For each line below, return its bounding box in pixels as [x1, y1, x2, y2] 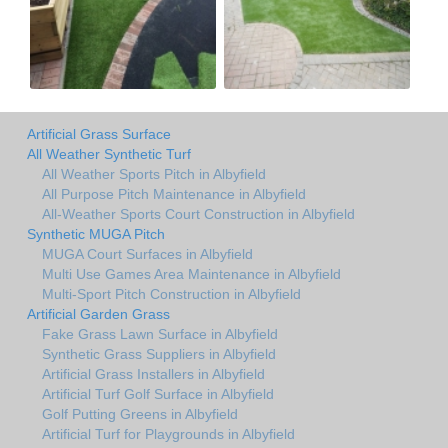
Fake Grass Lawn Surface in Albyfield [42, 325, 278, 342]
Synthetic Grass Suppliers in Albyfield [42, 345, 276, 362]
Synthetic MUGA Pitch [27, 225, 165, 242]
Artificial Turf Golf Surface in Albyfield [42, 385, 274, 402]
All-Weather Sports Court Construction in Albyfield [42, 205, 355, 222]
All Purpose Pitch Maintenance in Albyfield [42, 185, 306, 202]
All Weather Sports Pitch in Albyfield [42, 165, 266, 182]
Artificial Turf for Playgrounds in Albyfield [42, 425, 295, 442]
